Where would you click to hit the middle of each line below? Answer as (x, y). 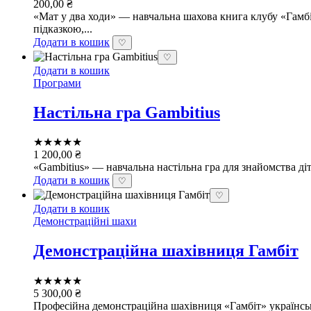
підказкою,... (63, 28)
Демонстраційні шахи (85, 221)
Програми (57, 83)
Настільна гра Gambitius (127, 112)
